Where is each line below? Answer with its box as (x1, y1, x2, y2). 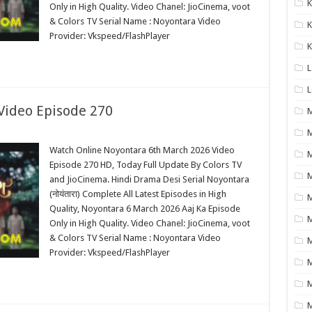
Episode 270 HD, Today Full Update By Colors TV (49, 159, 242, 170)
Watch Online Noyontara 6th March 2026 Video (49, 145, 235, 155)
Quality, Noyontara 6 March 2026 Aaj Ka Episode (49, 203, 240, 214)
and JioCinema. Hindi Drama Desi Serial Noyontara (49, 174, 249, 185)
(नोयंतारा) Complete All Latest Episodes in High (49, 189, 226, 199)
